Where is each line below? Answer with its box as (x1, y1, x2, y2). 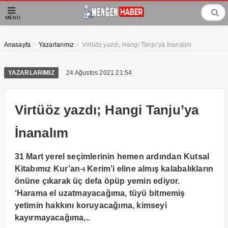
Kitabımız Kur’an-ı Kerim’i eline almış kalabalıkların (14, 164, 214, 173)
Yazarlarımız (38, 41, 74, 48)
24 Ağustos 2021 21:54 (66, 69, 132, 76)
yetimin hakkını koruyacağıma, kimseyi (14, 201, 167, 210)
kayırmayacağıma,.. (14, 213, 91, 222)
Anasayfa (4, 41, 31, 48)
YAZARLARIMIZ (8, 69, 54, 76)
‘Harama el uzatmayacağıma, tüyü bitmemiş (14, 189, 185, 197)
